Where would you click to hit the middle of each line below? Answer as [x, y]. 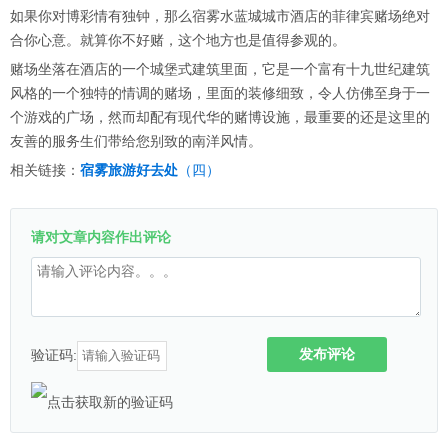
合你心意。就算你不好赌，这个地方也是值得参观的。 [178, 40]
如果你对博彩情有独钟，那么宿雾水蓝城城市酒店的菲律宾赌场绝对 [220, 16]
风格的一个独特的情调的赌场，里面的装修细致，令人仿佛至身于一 [220, 93]
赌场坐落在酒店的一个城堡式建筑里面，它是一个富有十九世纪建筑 [220, 69]
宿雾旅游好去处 [129, 170]
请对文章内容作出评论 [101, 237]
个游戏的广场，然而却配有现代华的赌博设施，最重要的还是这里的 [220, 117]
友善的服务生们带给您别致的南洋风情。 [136, 141]
